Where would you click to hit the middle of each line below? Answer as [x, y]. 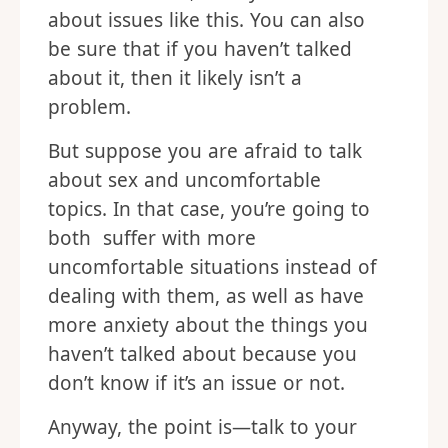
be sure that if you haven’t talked [200, 49]
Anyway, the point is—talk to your [202, 427]
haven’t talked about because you [202, 354]
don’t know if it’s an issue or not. [196, 383]
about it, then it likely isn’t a [175, 78]
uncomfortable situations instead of [212, 267]
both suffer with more [152, 238]
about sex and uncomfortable [184, 180]
